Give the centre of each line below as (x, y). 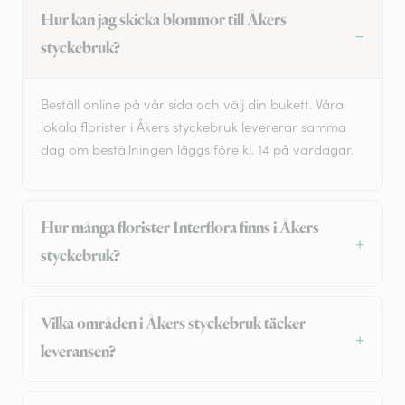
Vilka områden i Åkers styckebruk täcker (173, 325)
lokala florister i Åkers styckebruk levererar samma (193, 127)
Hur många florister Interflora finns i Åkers (180, 229)
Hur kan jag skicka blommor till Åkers (164, 21)
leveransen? (78, 353)
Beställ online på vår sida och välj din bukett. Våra (192, 105)
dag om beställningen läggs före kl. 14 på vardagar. (197, 150)
